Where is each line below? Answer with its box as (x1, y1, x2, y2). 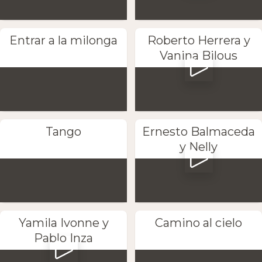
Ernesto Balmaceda (142, 125, 255, 139)
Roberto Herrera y (147, 33, 250, 47)
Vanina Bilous (160, 48, 237, 63)
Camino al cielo (155, 216, 242, 230)
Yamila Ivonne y (18, 216, 109, 230)
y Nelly (180, 140, 218, 154)
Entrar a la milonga (9, 33, 118, 47)
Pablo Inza (34, 231, 93, 246)
